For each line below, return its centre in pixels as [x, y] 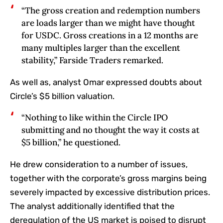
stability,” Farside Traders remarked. [92, 60]
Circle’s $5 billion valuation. [62, 96]
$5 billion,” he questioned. [71, 142]
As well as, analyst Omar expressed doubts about [106, 82]
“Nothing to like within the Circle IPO [94, 117]
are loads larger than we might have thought [108, 23]
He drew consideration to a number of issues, [99, 164]
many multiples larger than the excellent [101, 48]
